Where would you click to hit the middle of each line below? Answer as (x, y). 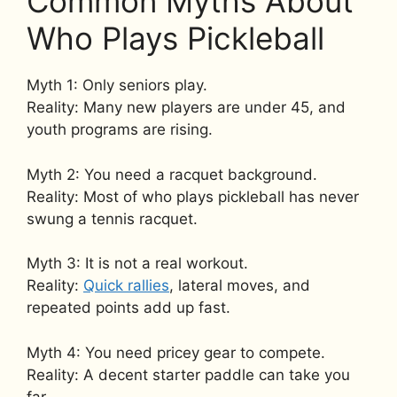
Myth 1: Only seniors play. (117, 86)
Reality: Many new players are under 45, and (186, 108)
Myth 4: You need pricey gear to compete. (176, 352)
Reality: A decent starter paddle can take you (188, 374)
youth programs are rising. (120, 130)
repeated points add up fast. (128, 308)
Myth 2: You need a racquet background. (172, 174)
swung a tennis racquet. (112, 218)
